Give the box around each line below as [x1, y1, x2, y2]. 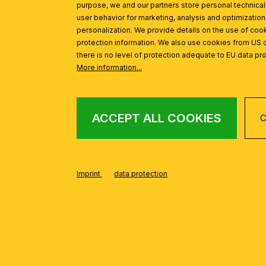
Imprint [77, 169, 103, 179]
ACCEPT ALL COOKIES [92, 111, 222, 126]
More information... [77, 63, 142, 72]
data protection [114, 169, 168, 179]
